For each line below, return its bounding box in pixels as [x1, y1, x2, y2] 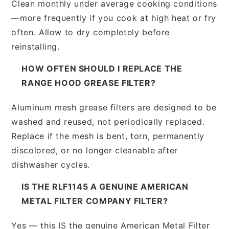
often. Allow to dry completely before [11, 27, 170, 37]
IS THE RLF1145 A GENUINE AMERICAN [21, 181, 189, 192]
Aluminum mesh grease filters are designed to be [11, 102, 217, 112]
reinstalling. [11, 41, 60, 52]
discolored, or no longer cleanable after [11, 145, 178, 155]
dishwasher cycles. [11, 159, 90, 170]
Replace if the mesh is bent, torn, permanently [11, 130, 204, 141]
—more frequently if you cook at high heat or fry [11, 12, 217, 23]
